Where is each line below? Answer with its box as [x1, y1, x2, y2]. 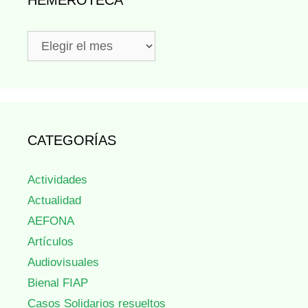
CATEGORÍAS [27, 132, 116, 148]
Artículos [27, 234, 74, 248]
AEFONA [27, 214, 74, 228]
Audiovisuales [27, 255, 99, 269]
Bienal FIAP [27, 276, 88, 289]
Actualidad [27, 193, 81, 207]
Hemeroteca [27, 32, 89, 45]
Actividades [27, 173, 87, 186]
